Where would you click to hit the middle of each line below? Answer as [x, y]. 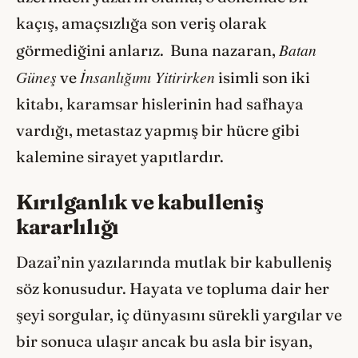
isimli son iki [263, 78]
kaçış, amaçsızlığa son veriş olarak [141, 24]
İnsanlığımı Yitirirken [147, 77]
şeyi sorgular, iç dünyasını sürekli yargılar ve [179, 314]
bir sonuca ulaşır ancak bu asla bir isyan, [164, 341]
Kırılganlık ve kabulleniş [140, 201]
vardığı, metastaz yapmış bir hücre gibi [158, 131]
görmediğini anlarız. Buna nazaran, [147, 51]
